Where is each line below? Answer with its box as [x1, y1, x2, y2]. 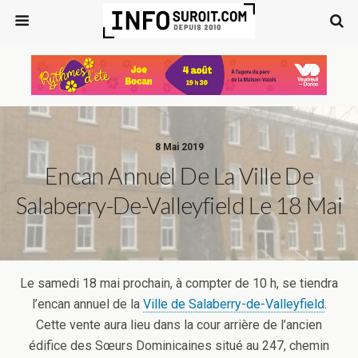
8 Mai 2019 [154, 141, 204, 153]
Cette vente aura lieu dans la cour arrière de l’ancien [36, 317, 322, 332]
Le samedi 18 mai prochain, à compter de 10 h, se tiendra [20, 276, 338, 291]
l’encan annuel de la [31, 296, 143, 312]
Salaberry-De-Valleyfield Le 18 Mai [15, 192, 343, 219]
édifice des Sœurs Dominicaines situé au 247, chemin [29, 338, 329, 353]
